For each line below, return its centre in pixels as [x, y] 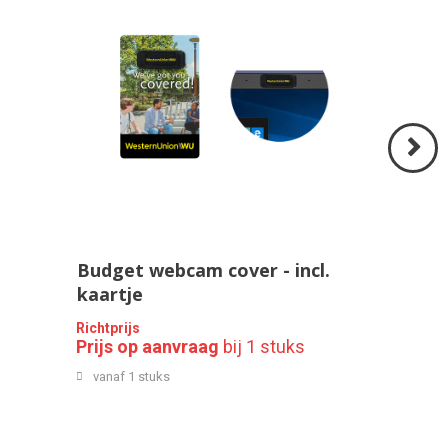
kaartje [110, 294]
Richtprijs [108, 328]
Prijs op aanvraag [148, 347]
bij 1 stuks [262, 347]
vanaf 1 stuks [132, 377]
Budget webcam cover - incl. [204, 270]
